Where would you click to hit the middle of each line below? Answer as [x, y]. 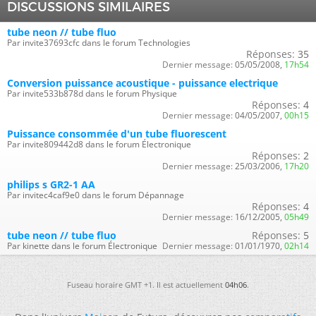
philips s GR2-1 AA [51, 184]
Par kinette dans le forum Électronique [82, 245]
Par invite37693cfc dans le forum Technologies [99, 42]
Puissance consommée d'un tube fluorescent [117, 133]
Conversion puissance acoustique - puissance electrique [142, 83]
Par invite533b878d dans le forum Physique [92, 93]
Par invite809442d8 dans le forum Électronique [99, 144]
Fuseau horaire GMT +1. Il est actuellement [146, 284]
